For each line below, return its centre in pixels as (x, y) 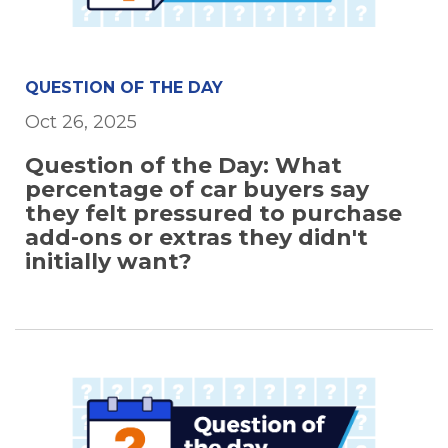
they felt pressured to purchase (213, 214)
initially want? (108, 262)
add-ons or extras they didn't (196, 238)
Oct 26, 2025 (81, 122)
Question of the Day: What (183, 166)
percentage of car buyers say (197, 190)
